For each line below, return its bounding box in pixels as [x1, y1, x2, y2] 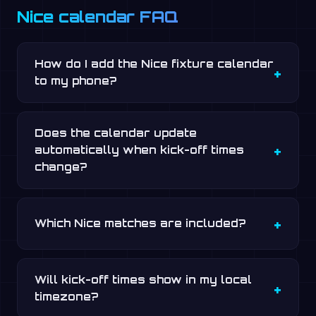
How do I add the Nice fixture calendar [35, 57, 274, 71]
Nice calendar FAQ [17, 6, 178, 26]
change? [35, 160, 87, 174]
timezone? [35, 290, 98, 303]
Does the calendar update [35, 126, 197, 140]
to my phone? [35, 74, 116, 87]
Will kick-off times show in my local [35, 273, 252, 286]
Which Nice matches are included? [35, 217, 245, 230]
